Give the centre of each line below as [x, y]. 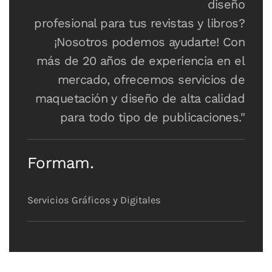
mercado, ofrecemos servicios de [151, 80]
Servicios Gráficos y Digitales [94, 200]
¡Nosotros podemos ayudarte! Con [149, 42]
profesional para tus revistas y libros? [139, 23]
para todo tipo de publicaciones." [152, 117]
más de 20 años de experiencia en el [141, 61]
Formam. [60, 163]
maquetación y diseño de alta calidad [140, 99]
